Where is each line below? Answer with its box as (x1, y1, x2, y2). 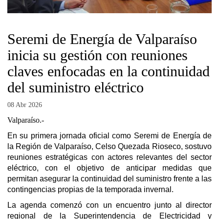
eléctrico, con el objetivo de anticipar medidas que (7, 163, 212, 172)
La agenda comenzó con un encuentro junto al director (7, 201, 212, 210)
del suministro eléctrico (7, 79, 144, 95)
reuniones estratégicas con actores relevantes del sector (7, 153, 212, 161)
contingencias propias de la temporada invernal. (7, 185, 174, 194)
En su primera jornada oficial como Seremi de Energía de (7, 131, 212, 140)
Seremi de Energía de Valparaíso (7, 30, 197, 47)
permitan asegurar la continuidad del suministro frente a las (7, 174, 212, 183)
